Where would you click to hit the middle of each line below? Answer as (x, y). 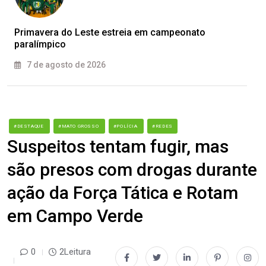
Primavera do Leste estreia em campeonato (110, 33)
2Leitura (75, 251)
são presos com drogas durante (132, 170)
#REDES (162, 126)
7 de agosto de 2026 (65, 65)
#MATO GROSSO (79, 126)
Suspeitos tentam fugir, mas (118, 147)
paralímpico (40, 45)
